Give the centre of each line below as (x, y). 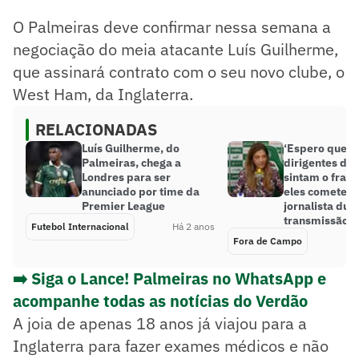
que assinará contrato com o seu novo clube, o (179, 71)
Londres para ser (126, 177)
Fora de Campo (268, 240)
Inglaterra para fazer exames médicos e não (171, 345)
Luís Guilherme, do (131, 148)
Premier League (123, 206)
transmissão (316, 220)
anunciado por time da (141, 191)
